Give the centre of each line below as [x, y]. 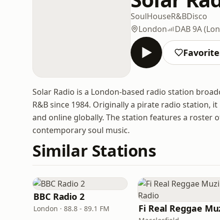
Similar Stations [94, 151]
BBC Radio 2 [59, 196]
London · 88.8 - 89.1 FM [71, 208]
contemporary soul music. [81, 130]
